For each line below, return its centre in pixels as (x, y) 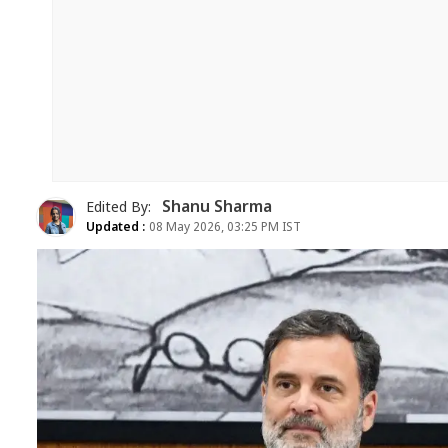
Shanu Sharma (217, 208)
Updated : (116, 227)
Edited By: (120, 208)
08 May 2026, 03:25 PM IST (223, 227)
